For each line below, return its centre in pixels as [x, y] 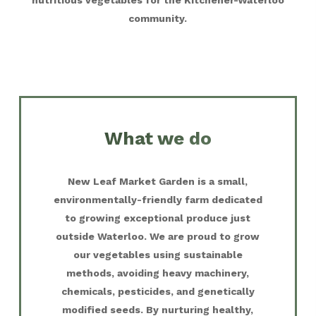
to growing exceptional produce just [158, 218]
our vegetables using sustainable [158, 254]
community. [158, 19]
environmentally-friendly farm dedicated [158, 199]
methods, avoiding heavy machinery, [158, 273]
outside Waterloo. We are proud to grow [158, 236]
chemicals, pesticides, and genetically [158, 291]
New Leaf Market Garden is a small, [158, 181]
